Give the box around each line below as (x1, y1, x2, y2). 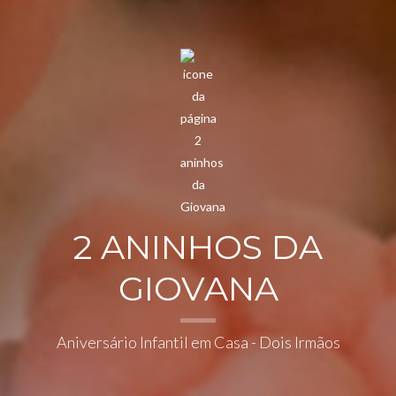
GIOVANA (118, 268, 278, 310)
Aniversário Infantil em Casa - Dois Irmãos (56, 332, 340, 353)
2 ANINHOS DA (73, 226, 323, 269)
